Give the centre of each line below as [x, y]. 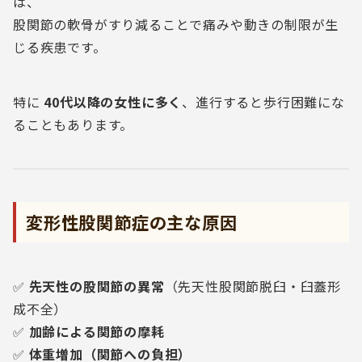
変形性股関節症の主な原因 [132, 222]
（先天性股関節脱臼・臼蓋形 [253, 286]
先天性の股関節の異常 [97, 286]
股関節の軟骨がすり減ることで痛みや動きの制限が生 [176, 24]
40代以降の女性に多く [113, 102]
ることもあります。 [74, 124]
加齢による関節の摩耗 [97, 331]
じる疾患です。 [60, 47]
